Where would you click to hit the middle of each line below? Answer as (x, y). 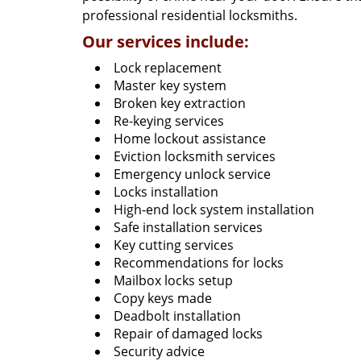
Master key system (170, 85)
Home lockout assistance (190, 139)
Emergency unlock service (192, 174)
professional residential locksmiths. (190, 15)
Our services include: (166, 41)
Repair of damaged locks (188, 334)
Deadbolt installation (177, 316)
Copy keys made (163, 298)
